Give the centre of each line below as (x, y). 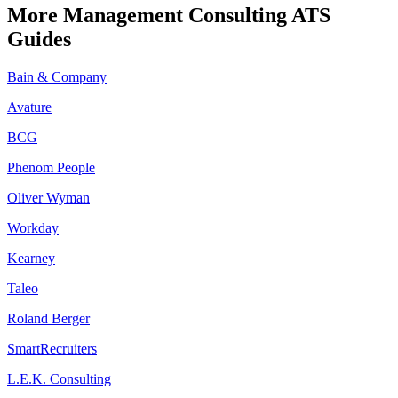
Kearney (31, 259)
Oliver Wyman (48, 198)
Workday (33, 228)
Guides (39, 40)
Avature (29, 107)
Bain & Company (57, 77)
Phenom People (51, 168)
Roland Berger (48, 319)
